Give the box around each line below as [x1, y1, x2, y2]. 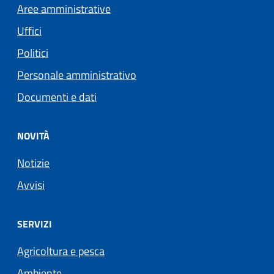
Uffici [17, 22, 42, 39]
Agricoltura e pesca [17, 242, 105, 259]
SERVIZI [17, 216, 52, 231]
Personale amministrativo [17, 66, 136, 83]
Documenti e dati [17, 88, 97, 105]
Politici [17, 44, 48, 61]
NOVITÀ [17, 128, 50, 143]
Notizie [17, 154, 50, 171]
